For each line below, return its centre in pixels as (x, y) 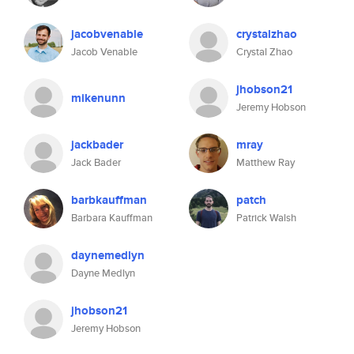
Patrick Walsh (266, 218)
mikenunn (98, 98)
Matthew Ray (265, 162)
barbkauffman (109, 200)
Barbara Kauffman (112, 218)
